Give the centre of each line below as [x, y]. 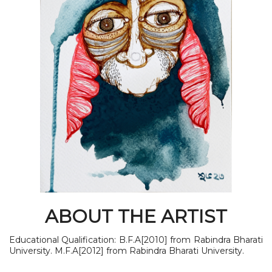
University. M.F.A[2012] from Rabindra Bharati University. [127, 250]
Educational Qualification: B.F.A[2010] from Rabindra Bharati [136, 240]
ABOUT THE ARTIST [136, 216]
